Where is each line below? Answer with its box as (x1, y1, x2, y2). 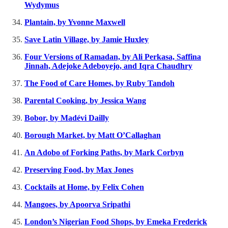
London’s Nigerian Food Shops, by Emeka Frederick (24, 217, 207, 226)
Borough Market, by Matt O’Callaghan (24, 131, 161, 140)
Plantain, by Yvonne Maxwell (24, 18, 125, 27)
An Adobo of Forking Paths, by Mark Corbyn (24, 148, 184, 157)
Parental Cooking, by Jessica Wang (24, 96, 146, 105)
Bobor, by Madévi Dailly (24, 113, 109, 123)
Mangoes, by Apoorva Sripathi (24, 200, 130, 209)
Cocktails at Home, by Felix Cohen (24, 183, 144, 192)
